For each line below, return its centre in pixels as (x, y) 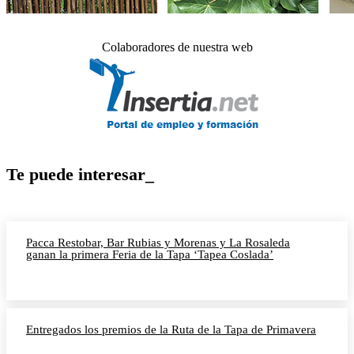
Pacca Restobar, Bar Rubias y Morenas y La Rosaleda (158, 243)
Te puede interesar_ (80, 175)
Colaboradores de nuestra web (177, 47)
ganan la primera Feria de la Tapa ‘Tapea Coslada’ (150, 255)
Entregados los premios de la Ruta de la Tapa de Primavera (171, 330)
